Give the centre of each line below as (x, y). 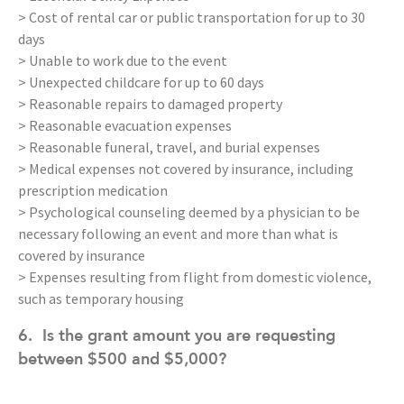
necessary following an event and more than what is (178, 234)
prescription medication (93, 191)
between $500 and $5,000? (122, 359)
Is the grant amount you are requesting (189, 335)
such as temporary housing (101, 299)
